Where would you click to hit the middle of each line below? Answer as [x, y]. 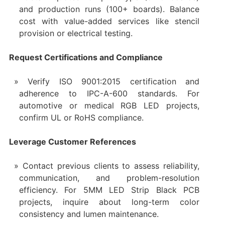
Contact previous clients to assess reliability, [111, 166]
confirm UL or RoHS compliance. [81, 118]
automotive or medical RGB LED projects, [109, 106]
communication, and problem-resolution [109, 178]
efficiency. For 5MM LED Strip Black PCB [109, 190]
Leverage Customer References [72, 142]
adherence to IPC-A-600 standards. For [109, 94]
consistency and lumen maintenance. [89, 214]
